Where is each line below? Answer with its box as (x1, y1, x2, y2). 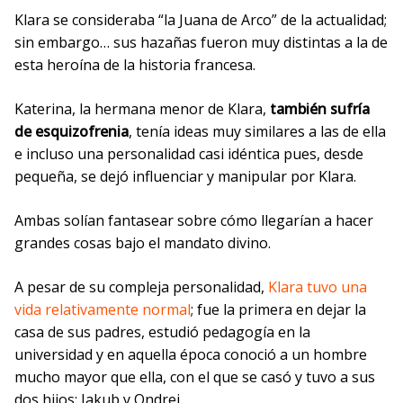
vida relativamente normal (14, 300, 191, 319)
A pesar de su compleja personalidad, (14, 277, 268, 297)
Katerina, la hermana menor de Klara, (14, 99, 270, 119)
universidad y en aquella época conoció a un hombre (14, 345, 367, 364)
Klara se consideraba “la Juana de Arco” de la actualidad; (14, 10, 387, 30)
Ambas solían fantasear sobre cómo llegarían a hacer (14, 210, 373, 230)
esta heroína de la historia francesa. (14, 55, 255, 75)
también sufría (270, 99, 370, 119)
